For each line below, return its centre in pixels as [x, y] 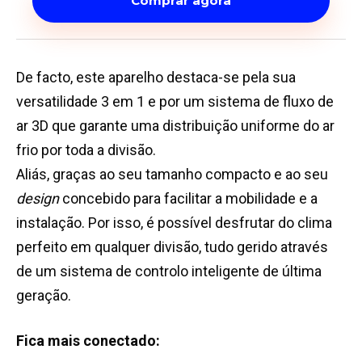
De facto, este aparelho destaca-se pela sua [156, 78]
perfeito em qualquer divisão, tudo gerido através [172, 247]
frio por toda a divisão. [86, 150]
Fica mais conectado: [88, 341]
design [38, 199]
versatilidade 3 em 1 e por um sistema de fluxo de [175, 102]
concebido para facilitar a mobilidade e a [188, 199]
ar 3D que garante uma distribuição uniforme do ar [175, 126]
